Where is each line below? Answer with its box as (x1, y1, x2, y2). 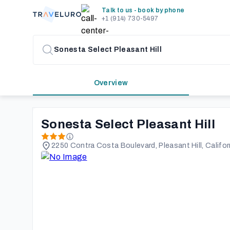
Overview (93, 79, 128, 87)
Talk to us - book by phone (102, 7, 185, 14)
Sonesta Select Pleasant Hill (41, 118, 215, 131)
